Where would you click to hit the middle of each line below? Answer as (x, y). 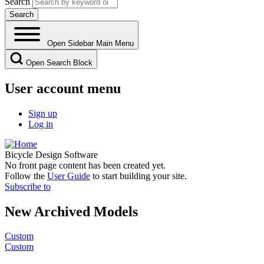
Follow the (26, 176)
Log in (41, 124)
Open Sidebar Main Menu (90, 43)
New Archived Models (71, 211)
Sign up (43, 113)
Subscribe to (28, 186)
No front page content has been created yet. (85, 165)
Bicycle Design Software (51, 154)
